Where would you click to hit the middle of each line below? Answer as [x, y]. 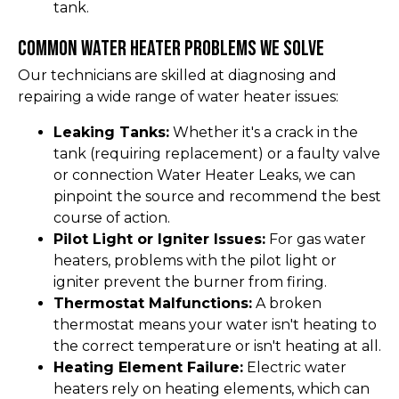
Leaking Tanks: [111, 132]
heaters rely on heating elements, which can [212, 388]
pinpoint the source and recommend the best [217, 196]
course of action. [112, 217]
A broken [287, 303]
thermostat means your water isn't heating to [215, 324]
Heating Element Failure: [148, 367]
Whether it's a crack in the [264, 132]
